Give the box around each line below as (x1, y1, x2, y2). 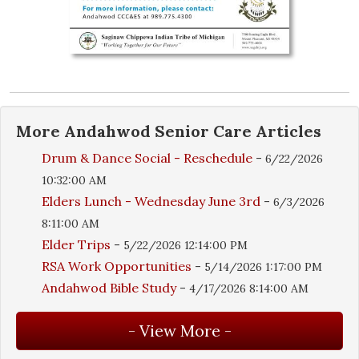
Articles (252, 120, 321, 141)
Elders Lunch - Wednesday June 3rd (42, 192, 264, 209)
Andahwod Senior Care (64, 120, 252, 141)
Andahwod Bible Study (42, 279, 176, 296)
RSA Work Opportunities (42, 257, 192, 274)
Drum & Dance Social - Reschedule (42, 149, 252, 166)
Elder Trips (42, 236, 111, 252)
